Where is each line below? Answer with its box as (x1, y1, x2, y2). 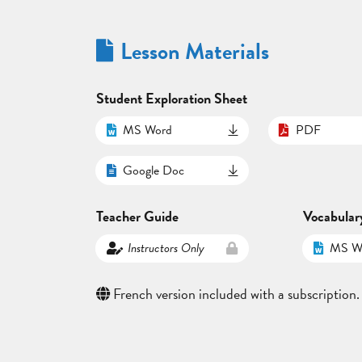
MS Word (122, 120, 172, 141)
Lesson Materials (120, 35, 269, 69)
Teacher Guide (95, 205, 179, 228)
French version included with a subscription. (109, 283, 360, 305)
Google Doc (122, 161, 184, 181)
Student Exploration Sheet (95, 87, 247, 110)
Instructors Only (128, 238, 205, 259)
